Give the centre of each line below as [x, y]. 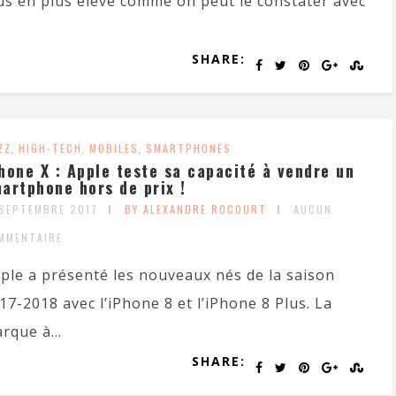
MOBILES [114, 148]
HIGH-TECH [50, 148]
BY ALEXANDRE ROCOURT [196, 209]
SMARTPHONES [189, 148]
